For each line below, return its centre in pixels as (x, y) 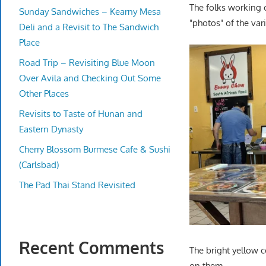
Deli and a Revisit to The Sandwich (89, 27)
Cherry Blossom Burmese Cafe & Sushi (95, 149)
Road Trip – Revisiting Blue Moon (87, 62)
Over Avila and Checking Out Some (90, 78)
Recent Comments (91, 248)
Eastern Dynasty (51, 129)
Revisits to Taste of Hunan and (81, 113)
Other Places (44, 93)
